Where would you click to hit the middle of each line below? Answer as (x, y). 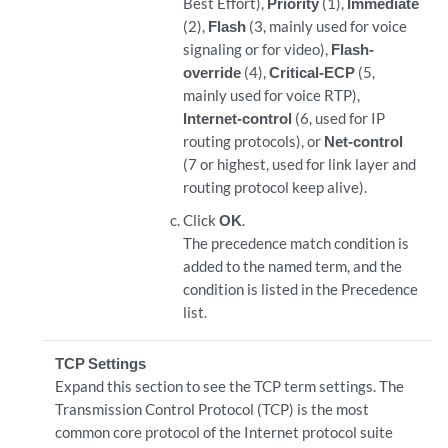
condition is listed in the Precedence (301, 289)
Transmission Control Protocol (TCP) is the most (211, 409)
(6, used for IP (340, 118)
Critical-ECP (312, 72)
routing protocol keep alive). (275, 187)
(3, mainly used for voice (327, 26)
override (212, 72)
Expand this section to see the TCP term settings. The (229, 386)
